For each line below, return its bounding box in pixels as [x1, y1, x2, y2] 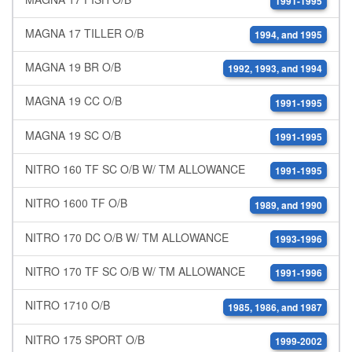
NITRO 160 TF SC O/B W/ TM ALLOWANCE [25, 161, 245, 178]
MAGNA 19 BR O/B [25, 59, 121, 75]
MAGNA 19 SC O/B [25, 126, 121, 143]
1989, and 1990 [255, 197, 322, 212]
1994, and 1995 [255, 27, 322, 42]
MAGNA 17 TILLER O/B [25, 24, 144, 41]
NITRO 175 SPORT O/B [25, 331, 145, 347]
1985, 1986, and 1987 [228, 299, 322, 314]
